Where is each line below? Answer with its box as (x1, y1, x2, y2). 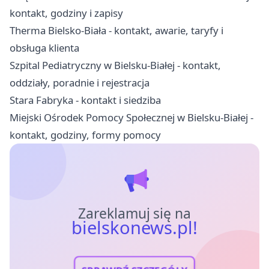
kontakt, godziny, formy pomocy (10, 128, 161, 142)
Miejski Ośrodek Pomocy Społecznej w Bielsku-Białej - (10, 110, 253, 125)
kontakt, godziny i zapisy (10, 6, 123, 20)
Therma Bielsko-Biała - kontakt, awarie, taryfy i (10, 23, 223, 38)
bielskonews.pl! (71, 216, 198, 240)
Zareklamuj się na (77, 204, 192, 223)
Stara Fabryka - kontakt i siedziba (10, 93, 161, 107)
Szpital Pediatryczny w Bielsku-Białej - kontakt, (10, 58, 221, 73)
